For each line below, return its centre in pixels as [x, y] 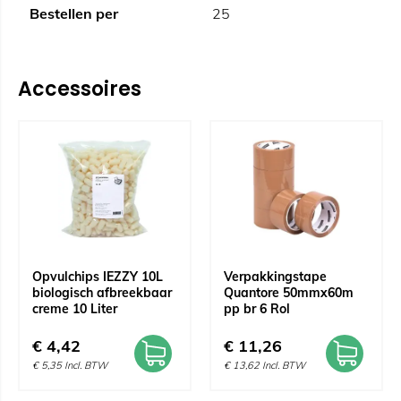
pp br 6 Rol [257, 309]
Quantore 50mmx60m [289, 293]
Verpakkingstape [275, 277]
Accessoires [80, 89]
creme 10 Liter [75, 309]
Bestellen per [74, 13]
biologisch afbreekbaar [102, 293]
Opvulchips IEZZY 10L [98, 277]
